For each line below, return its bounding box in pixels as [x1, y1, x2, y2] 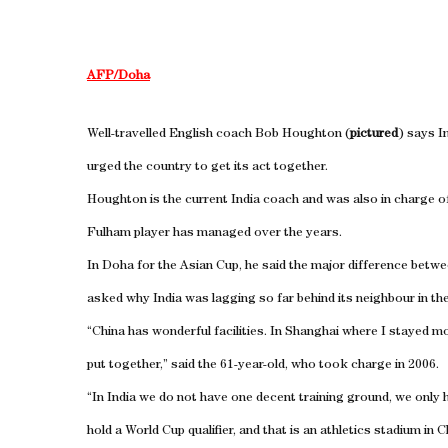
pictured [350, 128, 398, 141]
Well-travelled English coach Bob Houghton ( [87, 128, 350, 141]
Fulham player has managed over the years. [87, 227, 342, 240]
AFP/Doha [87, 70, 150, 83]
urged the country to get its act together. [87, 161, 328, 174]
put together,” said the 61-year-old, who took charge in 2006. [87, 359, 439, 372]
